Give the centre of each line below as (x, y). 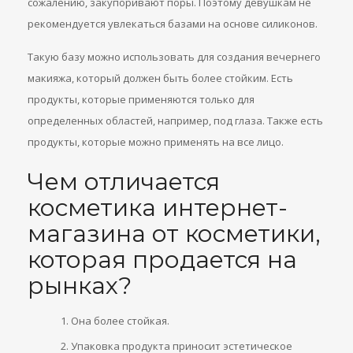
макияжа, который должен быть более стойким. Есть (160, 78)
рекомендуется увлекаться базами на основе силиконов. (173, 24)
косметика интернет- (158, 208)
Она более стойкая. (120, 321)
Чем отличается (124, 182)
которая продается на (162, 260)
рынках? (80, 286)
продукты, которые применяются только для (141, 99)
